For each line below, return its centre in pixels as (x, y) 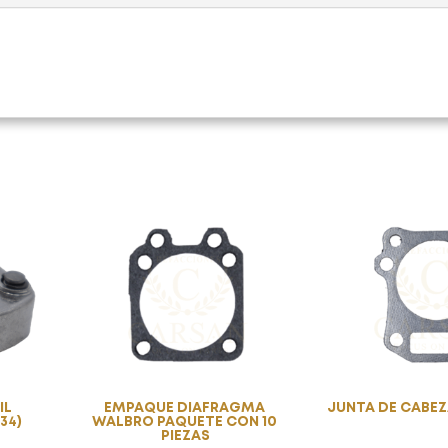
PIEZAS (186, 436)
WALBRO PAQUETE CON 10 (185, 422)
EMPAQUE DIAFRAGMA (185, 408)
